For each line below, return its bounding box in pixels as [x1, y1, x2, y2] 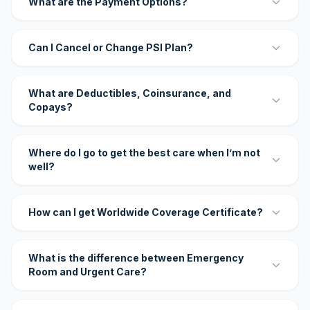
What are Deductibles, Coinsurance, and [28, 87, 231, 99]
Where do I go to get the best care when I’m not [28, 147, 260, 158]
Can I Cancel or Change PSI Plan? [28, 42, 193, 53]
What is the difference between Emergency [28, 252, 244, 264]
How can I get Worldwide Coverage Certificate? [28, 206, 263, 218]
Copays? [28, 101, 73, 113]
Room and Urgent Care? [28, 266, 147, 277]
